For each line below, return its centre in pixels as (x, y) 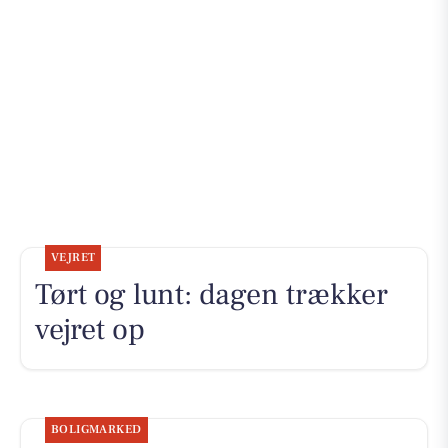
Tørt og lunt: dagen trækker (211, 295)
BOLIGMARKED (96, 429)
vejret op (89, 330)
